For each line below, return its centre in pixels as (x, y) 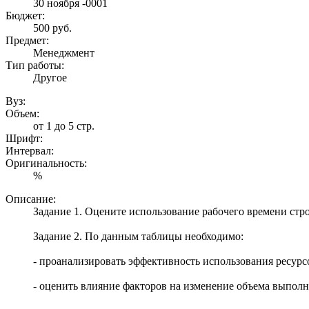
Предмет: (27, 40)
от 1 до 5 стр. (64, 126)
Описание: (31, 199)
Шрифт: (24, 138)
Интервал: (30, 150)
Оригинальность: (46, 163)
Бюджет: (25, 15)
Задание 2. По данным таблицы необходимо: (138, 236)
